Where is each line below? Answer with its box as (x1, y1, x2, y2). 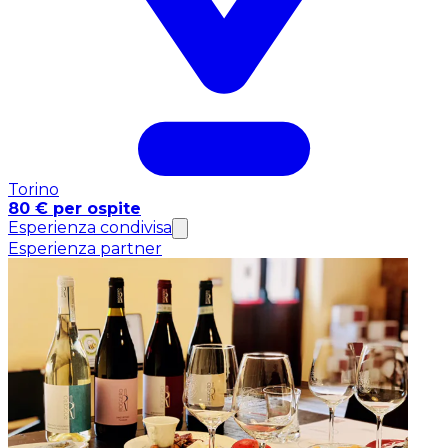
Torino (8, 179, 59, 199)
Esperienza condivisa (8, 217, 172, 237)
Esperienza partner (8, 238, 162, 258)
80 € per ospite (8, 198, 141, 218)
